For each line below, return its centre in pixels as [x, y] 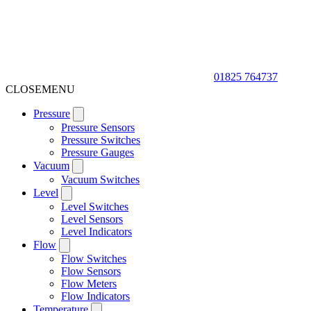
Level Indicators [96, 232]
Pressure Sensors [98, 127]
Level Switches [95, 207]
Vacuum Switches [100, 179]
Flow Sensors [91, 271]
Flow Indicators [95, 296]
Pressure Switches [101, 140]
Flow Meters [89, 284]
